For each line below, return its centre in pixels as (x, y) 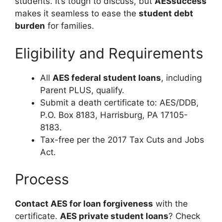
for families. (70, 26)
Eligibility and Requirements (109, 53)
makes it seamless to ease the (77, 14)
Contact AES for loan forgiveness (84, 204)
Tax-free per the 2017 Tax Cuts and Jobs (122, 139)
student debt (166, 14)
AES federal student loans (107, 78)
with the (170, 204)
